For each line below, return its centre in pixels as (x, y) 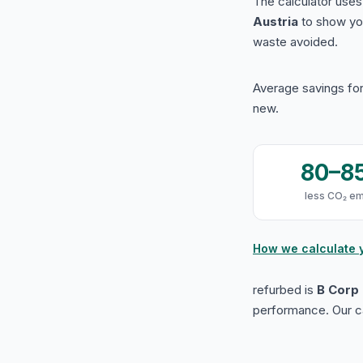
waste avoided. (295, 42)
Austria (275, 21)
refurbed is (285, 290)
